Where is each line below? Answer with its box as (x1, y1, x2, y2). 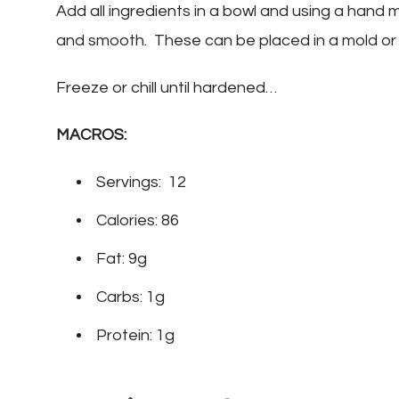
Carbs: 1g (96, 289, 165, 306)
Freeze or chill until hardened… (56, 79, 277, 97)
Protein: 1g (96, 327, 175, 345)
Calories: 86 (96, 212, 179, 230)
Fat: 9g (96, 250, 147, 268)
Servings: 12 (96, 174, 186, 191)
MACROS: (56, 126, 134, 144)
